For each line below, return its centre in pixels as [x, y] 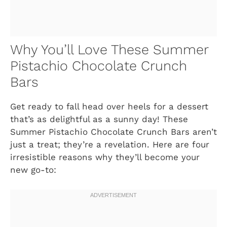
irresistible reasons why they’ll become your [105, 157]
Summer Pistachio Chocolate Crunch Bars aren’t [113, 132]
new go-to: [33, 170]
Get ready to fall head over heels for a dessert [109, 107]
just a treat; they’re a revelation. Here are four [110, 145]
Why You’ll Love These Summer [109, 50]
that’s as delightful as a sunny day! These [99, 119]
